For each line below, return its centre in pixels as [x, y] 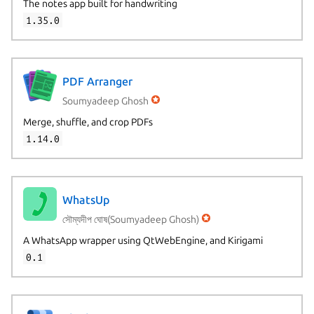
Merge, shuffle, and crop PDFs [88, 122]
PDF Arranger [97, 82]
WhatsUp [86, 200]
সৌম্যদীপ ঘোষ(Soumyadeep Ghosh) [130, 219]
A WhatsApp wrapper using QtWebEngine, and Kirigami [143, 240]
